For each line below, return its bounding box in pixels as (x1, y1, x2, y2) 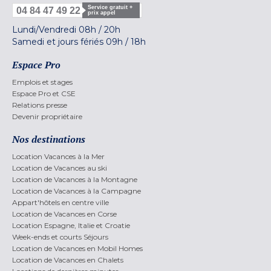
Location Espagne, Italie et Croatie (12, 221, 130, 230)
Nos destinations (12, 132, 85, 146)
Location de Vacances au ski (12, 163, 107, 173)
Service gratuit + (88, 4, 132, 11)
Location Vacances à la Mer (12, 152, 105, 162)
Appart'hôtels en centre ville (12, 198, 109, 207)
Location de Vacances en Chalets (12, 255, 123, 265)
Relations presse (12, 100, 67, 110)
